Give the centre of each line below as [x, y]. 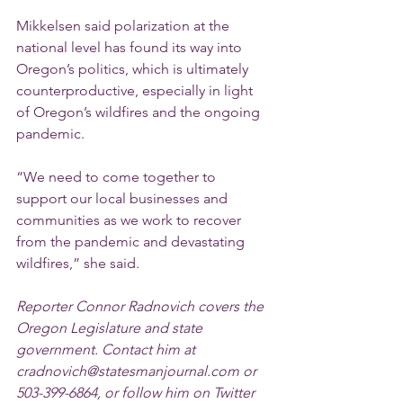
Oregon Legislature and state [111, 328]
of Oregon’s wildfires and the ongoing [140, 112]
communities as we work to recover [130, 220]
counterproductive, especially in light [136, 90]
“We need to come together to [118, 177]
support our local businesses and [124, 198]
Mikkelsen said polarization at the [125, 26]
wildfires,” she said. [78, 263]
